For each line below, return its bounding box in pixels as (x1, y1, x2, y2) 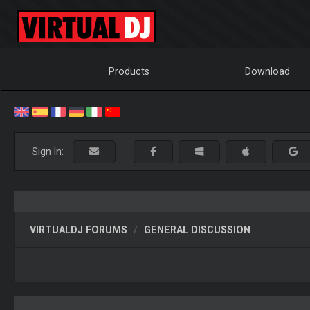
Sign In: (32, 146, 69, 157)
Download (245, 66, 291, 77)
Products (109, 66, 150, 77)
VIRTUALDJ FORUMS (29, 224, 127, 235)
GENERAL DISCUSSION (143, 224, 250, 235)
